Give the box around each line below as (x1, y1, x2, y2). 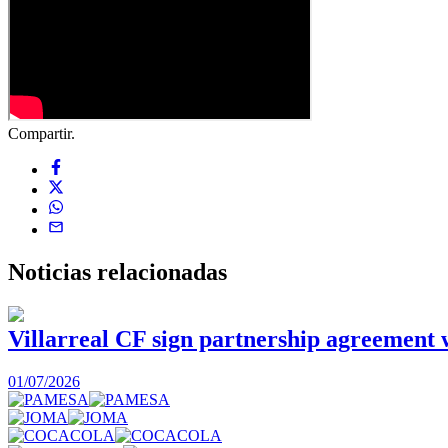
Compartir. (8, 124, 75, 142)
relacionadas (97, 258, 227, 285)
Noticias (8, 258, 97, 285)
